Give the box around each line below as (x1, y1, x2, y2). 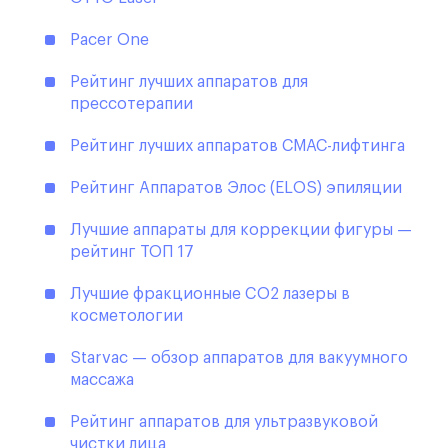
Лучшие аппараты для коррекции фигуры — (70, 222, 412, 239)
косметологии (70, 308, 183, 325)
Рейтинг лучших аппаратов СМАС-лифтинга (70, 138, 405, 155)
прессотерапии (70, 96, 193, 113)
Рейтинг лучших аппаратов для (70, 74, 308, 91)
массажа (70, 372, 134, 389)
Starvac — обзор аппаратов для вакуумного (70, 350, 408, 367)
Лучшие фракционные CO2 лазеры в (70, 286, 350, 303)
